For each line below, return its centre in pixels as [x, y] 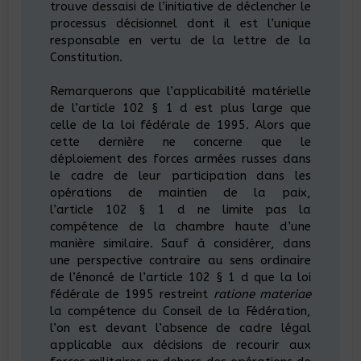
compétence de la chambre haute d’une [180, 226]
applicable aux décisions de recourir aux [180, 345]
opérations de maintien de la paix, [180, 193]
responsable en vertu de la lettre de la [180, 40]
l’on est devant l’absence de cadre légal [180, 328]
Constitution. [86, 57]
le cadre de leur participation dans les [180, 176]
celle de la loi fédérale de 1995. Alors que [180, 125]
